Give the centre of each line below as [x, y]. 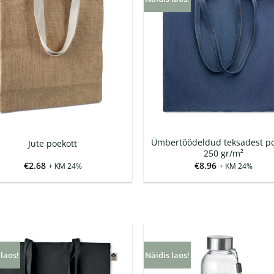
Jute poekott [53, 143]
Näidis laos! [168, 255]
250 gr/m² [223, 154]
